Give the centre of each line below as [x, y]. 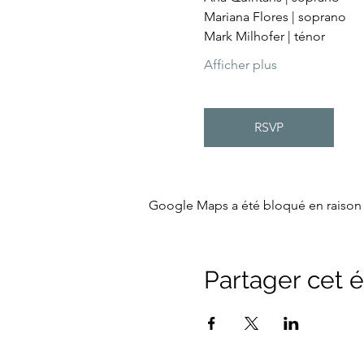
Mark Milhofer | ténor [264, 36]
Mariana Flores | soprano [275, 17]
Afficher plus [240, 65]
